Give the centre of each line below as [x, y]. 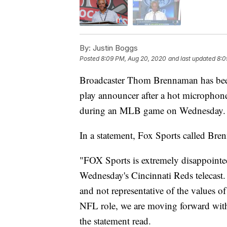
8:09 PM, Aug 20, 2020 [134, 58]
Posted [90, 58]
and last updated [192, 58]
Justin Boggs [114, 48]
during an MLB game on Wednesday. [153, 110]
